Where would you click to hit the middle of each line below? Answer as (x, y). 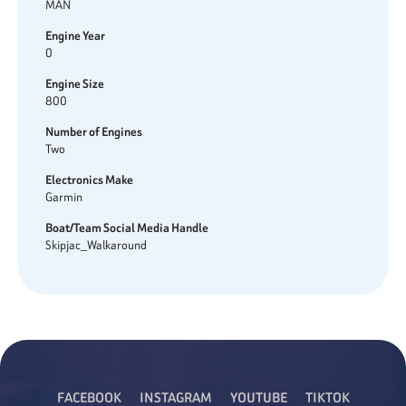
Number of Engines (94, 132)
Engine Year (75, 36)
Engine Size (75, 84)
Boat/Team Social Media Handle (127, 228)
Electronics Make (89, 180)
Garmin (64, 197)
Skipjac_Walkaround (96, 245)
